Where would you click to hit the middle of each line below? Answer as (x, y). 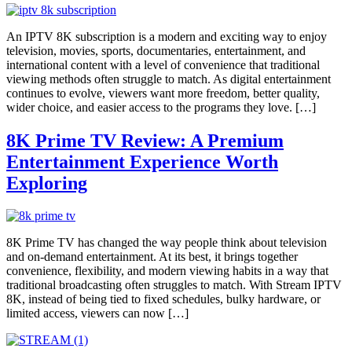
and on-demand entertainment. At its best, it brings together (152, 257)
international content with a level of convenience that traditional (163, 64)
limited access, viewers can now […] (97, 313)
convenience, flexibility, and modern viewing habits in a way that (167, 271)
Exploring (47, 183)
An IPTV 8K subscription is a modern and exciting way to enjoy (167, 36)
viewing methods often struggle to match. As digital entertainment (169, 79)
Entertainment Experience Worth (142, 161)
